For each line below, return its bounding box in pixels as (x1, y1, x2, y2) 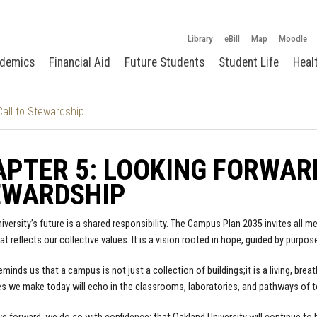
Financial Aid (49, 55, 110, 69)
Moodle (279, 33, 307, 44)
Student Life (219, 55, 279, 69)
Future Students (125, 55, 204, 69)
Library (188, 33, 213, 44)
